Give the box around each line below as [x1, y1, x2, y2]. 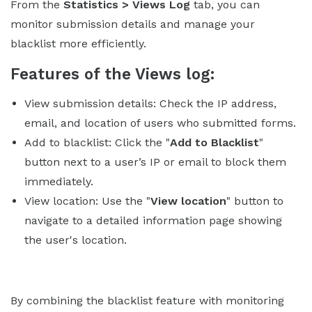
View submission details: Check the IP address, [24, 96, 276, 110]
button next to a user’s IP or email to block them [24, 155, 286, 169]
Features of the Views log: [10, 64, 214, 83]
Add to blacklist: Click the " [24, 135, 170, 149]
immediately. [24, 174, 93, 188]
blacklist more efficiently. [10, 36, 146, 50]
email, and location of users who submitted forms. [24, 116, 296, 130]
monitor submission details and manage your [10, 17, 255, 31]
